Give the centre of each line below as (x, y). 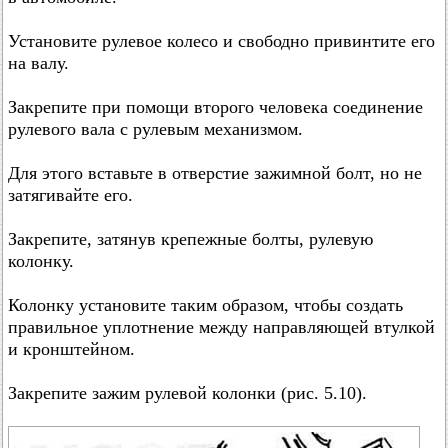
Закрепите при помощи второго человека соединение (215, 106)
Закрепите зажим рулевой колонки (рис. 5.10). (187, 392)
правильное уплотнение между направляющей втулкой (221, 326)
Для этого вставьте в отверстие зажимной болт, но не (215, 172)
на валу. (38, 62)
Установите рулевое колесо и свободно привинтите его (221, 40)
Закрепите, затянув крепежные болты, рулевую (190, 238)
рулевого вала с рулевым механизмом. (155, 128)
